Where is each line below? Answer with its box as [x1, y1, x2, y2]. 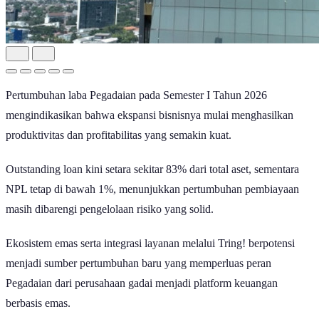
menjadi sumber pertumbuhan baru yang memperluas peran [6, 256, 271, 269]
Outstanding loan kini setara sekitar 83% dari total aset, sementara [6, 162, 299, 175]
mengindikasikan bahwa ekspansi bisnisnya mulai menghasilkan [6, 108, 293, 121]
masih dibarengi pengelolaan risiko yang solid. [6, 202, 214, 215]
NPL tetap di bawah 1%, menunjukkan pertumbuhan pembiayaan [6, 182, 299, 195]
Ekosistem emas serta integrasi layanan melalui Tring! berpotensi [6, 236, 295, 249]
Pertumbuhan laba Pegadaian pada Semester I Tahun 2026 [6, 88, 267, 101]
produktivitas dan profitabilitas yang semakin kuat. [6, 128, 231, 141]
